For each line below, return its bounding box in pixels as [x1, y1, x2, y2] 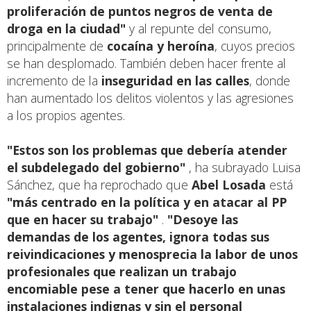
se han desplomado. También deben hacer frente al [7, 55, 286, 72]
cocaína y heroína [107, 37, 215, 55]
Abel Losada [192, 176, 266, 194]
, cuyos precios [215, 37, 295, 55]
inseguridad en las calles [101, 72, 249, 90]
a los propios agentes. [7, 107, 125, 124]
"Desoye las [167, 211, 238, 228]
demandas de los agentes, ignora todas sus [7, 228, 269, 246]
